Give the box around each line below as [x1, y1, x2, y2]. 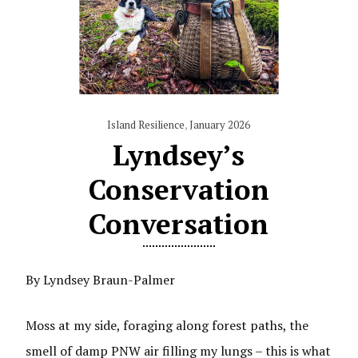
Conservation [88, 170, 269, 208]
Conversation [89, 205, 269, 242]
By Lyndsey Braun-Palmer [26, 270, 176, 288]
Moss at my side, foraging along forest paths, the [26, 316, 309, 334]
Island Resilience [107, 117, 185, 132]
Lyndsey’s [113, 136, 245, 173]
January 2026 [189, 117, 251, 132]
